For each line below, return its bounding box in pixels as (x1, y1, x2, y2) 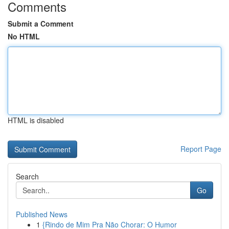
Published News (16, 209, 67, 219)
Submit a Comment (8, 18, 74, 29)
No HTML (8, 31, 40, 41)
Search (16, 171, 39, 181)
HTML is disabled (8, 115, 64, 125)
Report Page (180, 144, 221, 154)
